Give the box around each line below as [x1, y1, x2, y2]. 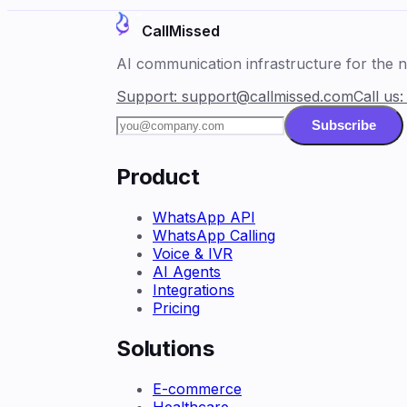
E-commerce [153, 379, 242, 398]
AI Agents [153, 262, 221, 281]
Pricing [153, 298, 200, 317]
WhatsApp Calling [153, 225, 275, 244]
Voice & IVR [153, 243, 233, 263]
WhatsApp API [153, 207, 255, 226]
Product [116, 163, 200, 190]
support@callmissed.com [182, 86, 353, 105]
